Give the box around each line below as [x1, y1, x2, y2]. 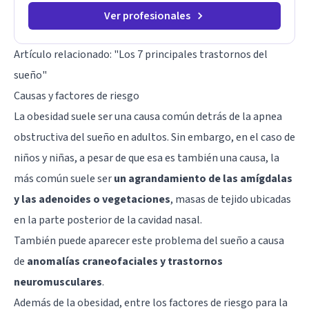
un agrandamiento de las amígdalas [114, 170, 292, 186]
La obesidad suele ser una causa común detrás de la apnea [14, 108, 282, 124]
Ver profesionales [103, 8, 190, 23]
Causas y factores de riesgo [14, 88, 139, 103]
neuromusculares [14, 274, 102, 290]
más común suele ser [14, 170, 114, 186]
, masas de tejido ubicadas [170, 191, 291, 207]
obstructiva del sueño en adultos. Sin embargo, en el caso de [14, 129, 295, 145]
